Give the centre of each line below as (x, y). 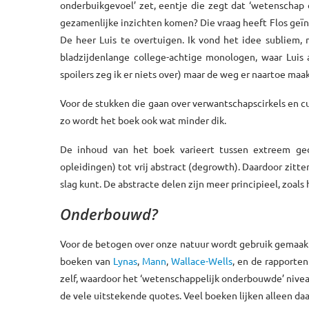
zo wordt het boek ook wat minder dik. (143, 120)
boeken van (87, 260)
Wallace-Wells (201, 260)
